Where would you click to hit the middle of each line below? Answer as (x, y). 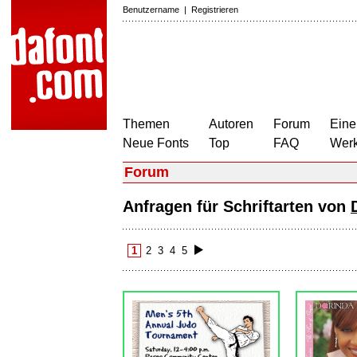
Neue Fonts (156, 143)
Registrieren (215, 10)
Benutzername (151, 10)
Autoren (231, 124)
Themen (146, 124)
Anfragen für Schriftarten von (237, 206)
